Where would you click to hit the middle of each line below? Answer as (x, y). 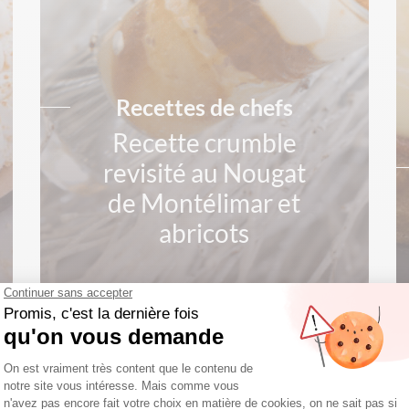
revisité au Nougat (204, 173)
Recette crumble (204, 142)
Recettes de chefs (204, 107)
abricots (204, 233)
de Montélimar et (204, 203)
